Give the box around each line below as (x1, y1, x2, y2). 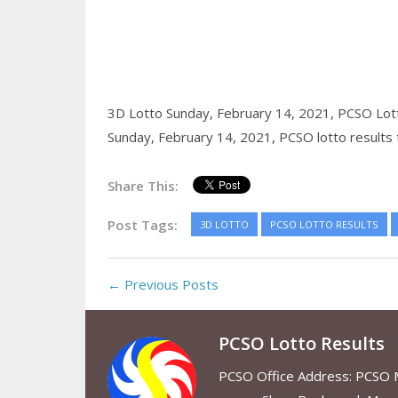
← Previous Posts (107, 275, 219, 294)
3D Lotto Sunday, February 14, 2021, (107, 104, 338, 123)
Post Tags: (107, 216, 178, 235)
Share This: (107, 177, 179, 195)
